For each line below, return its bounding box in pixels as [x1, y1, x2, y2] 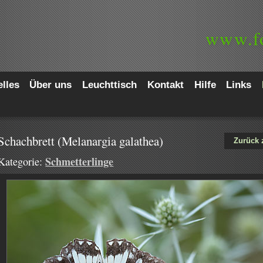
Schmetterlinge [45, 154, 114, 169]
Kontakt [147, 79, 184, 90]
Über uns [29, 79, 72, 90]
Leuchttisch [82, 79, 137, 90]
